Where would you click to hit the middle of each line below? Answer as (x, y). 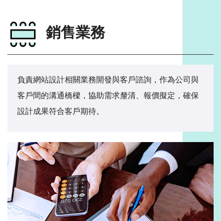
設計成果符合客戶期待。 (61, 111)
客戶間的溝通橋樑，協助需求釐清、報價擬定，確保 (108, 95)
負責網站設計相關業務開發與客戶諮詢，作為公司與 (108, 79)
